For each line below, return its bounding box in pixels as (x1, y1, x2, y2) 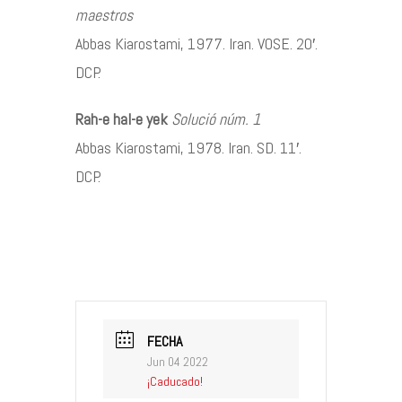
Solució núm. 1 (171, 108, 260, 129)
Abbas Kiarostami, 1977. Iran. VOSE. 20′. (75, 32, 321, 54)
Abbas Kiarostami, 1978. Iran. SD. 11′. (75, 136, 305, 158)
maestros (75, 4, 133, 25)
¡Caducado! (147, 372, 203, 389)
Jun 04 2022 (147, 353, 208, 370)
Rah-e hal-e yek (75, 108, 168, 129)
